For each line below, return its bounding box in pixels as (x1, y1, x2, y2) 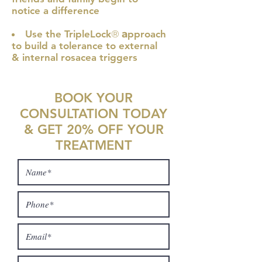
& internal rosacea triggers (12, 51, 140, 63)
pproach (127, 28, 166, 40)
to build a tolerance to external (12, 40, 157, 51)
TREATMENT (55, 137, 132, 153)
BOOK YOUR (54, 90, 133, 106)
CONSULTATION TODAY (20, 106, 167, 122)
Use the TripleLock (25, 28, 111, 40)
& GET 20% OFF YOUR (23, 122, 164, 137)
